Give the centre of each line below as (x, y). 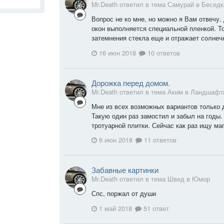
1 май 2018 (115, 208)
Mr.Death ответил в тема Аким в (141, 91)
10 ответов (163, 52)
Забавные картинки (125, 170)
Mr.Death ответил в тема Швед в (142, 179)
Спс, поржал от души (124, 193)
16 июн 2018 (117, 52)
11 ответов (159, 140)
